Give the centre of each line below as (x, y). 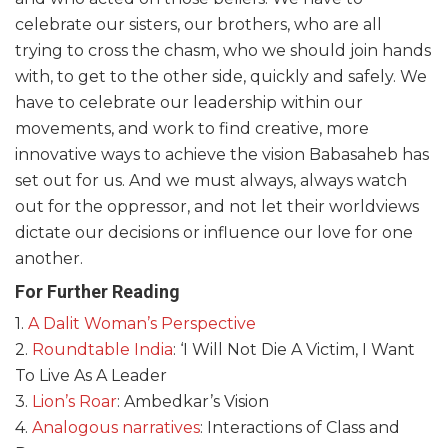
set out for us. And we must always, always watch (211, 180)
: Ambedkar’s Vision (193, 401)
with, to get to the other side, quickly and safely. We (221, 76)
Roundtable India (102, 349)
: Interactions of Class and (300, 427)
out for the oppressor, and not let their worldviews (217, 206)
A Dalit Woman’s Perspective (142, 323)
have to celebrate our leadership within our (189, 102)
